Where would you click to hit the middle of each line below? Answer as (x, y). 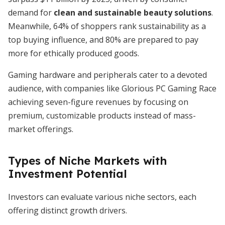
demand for (31, 13)
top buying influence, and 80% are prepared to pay (103, 40)
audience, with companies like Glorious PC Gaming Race (112, 88)
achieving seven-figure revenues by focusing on (98, 102)
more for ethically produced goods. (74, 53)
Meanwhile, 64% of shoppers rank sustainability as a (107, 26)
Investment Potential (68, 174)
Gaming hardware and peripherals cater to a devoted (107, 75)
